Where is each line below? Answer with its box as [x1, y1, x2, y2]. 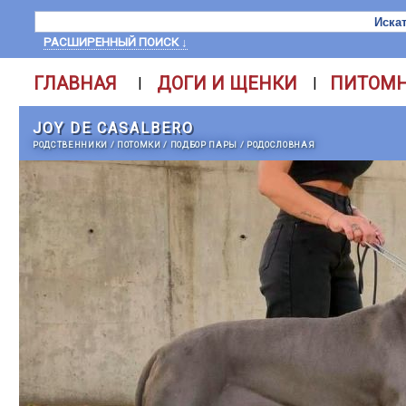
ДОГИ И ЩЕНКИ [157, 72, 297, 94]
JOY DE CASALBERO [33, 120, 194, 137]
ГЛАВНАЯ [33, 72, 117, 94]
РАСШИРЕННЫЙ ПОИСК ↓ [43, 35, 188, 49]
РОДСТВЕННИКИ [33, 140, 108, 150]
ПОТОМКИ [117, 140, 161, 150]
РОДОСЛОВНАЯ [246, 140, 315, 150]
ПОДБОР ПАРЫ [169, 140, 238, 150]
